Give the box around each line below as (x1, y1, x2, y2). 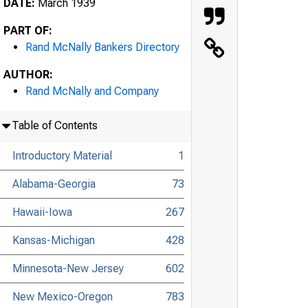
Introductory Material (12, 148, 112, 162)
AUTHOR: (3, 67, 53, 81)
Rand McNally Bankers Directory (25, 40, 179, 54)
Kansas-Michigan (12, 233, 95, 247)
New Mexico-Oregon (12, 289, 113, 303)
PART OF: (3, 23, 52, 37)
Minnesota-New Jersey (12, 261, 124, 275)
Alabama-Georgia (12, 177, 96, 190)
